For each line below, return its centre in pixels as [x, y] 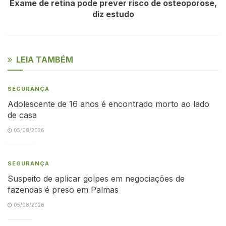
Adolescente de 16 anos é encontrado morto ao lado [108, 104]
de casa [22, 115]
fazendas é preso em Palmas [63, 189]
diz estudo [113, 14]
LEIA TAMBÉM [45, 59]
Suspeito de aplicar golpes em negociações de [96, 178]
